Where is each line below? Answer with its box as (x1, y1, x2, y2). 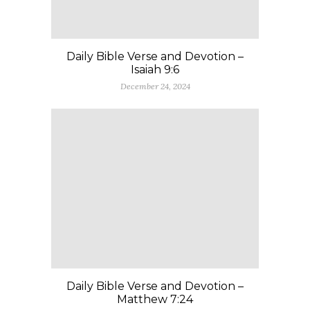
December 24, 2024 (120, 81, 190, 92)
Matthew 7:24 (117, 293, 193, 307)
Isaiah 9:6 (131, 63, 179, 77)
